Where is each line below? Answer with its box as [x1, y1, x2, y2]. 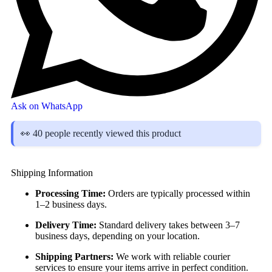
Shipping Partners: [35, 251, 114, 262]
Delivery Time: [35, 220, 97, 231]
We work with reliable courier [114, 251, 230, 262]
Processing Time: [35, 188, 106, 199]
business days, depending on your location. [35, 231, 200, 242]
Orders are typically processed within [106, 188, 250, 199]
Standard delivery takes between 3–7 [97, 220, 240, 231]
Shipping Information [11, 168, 93, 178]
